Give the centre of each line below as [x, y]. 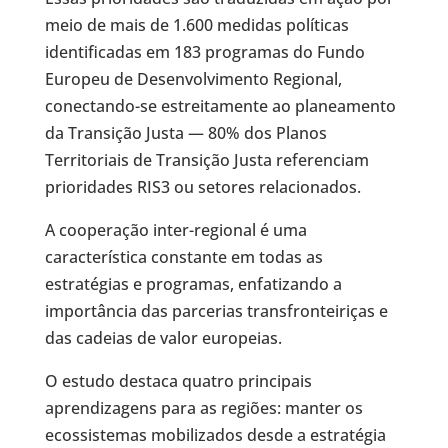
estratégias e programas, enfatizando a [193, 284]
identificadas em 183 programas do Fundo [204, 52]
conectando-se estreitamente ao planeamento [220, 106]
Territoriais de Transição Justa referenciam [206, 160]
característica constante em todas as [183, 257]
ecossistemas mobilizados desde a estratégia [215, 435]
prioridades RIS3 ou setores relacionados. [202, 187]
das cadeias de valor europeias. [163, 338]
